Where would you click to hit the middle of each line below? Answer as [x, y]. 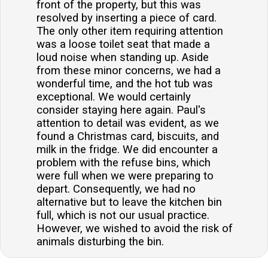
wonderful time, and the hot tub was [125, 83]
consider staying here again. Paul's [121, 110]
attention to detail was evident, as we [128, 123]
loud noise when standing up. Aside [123, 57]
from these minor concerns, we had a [129, 70]
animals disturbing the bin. [100, 241]
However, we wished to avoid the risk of [135, 228]
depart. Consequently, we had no [116, 189]
